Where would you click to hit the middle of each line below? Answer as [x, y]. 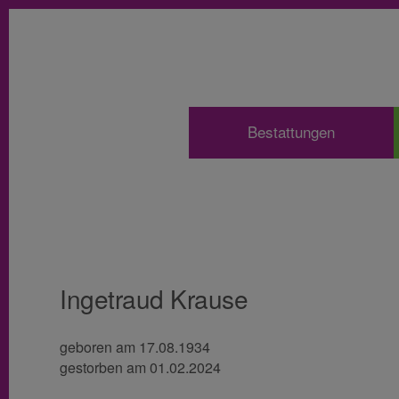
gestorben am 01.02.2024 [140, 368]
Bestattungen [291, 132]
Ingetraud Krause [154, 299]
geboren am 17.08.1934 [135, 348]
